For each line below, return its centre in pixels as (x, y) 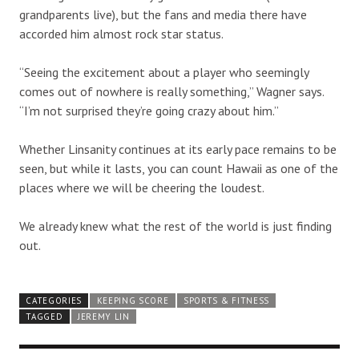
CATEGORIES (54, 300)
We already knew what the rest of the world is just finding (175, 226)
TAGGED (44, 316)
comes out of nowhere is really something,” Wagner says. (171, 91)
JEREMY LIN (103, 316)
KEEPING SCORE (133, 300)
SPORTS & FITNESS (226, 300)
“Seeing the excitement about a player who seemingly (164, 72)
